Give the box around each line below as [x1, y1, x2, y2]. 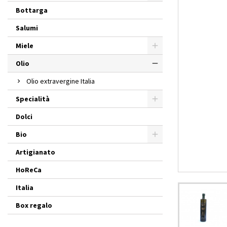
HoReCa [16, 165, 42, 174]
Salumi [16, 23, 38, 32]
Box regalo [16, 201, 52, 210]
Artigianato [16, 147, 55, 157]
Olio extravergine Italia [26, 77, 95, 86]
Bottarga [16, 6, 48, 15]
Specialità [16, 94, 50, 103]
